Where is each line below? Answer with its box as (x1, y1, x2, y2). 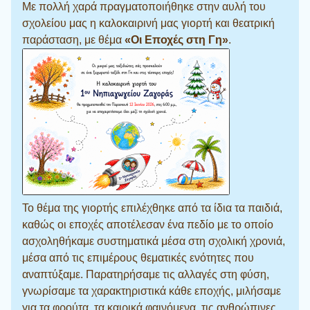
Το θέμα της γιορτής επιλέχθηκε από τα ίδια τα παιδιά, (22, 201, 282, 214)
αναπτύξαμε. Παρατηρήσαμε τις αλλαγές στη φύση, (22, 268, 269, 280)
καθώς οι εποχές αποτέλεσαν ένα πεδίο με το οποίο (22, 218, 273, 230)
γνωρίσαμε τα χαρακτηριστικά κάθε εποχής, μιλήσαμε (22, 284, 281, 297)
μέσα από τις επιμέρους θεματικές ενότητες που (22, 251, 254, 264)
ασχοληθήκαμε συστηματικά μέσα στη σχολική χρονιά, (22, 235, 285, 247)
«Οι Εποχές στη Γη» (125, 33, 228, 46)
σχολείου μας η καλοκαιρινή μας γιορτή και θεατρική (22, 17, 275, 29)
